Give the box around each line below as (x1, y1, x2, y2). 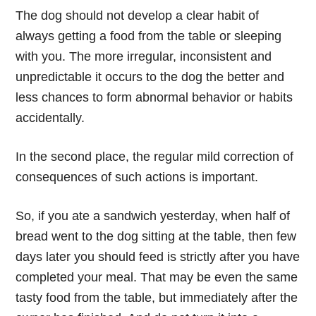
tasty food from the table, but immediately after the (16, 290, 298, 305)
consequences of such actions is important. (16, 169, 259, 184)
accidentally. (16, 110, 85, 125)
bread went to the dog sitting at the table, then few (16, 229, 297, 243)
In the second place (16, 149, 126, 164)
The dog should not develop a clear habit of (16, 8, 260, 23)
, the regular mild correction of (126, 149, 294, 164)
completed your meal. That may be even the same (16, 269, 298, 284)
